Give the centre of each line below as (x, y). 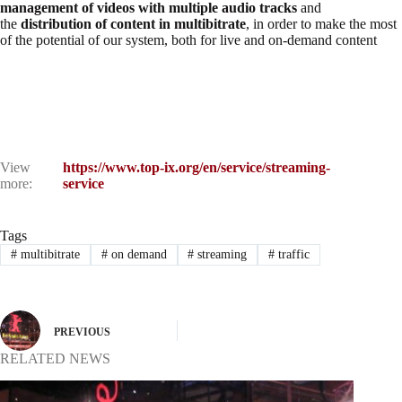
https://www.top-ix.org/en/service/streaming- (196, 167)
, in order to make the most (321, 23)
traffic (293, 254)
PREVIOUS (82, 332)
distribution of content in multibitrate (133, 23)
